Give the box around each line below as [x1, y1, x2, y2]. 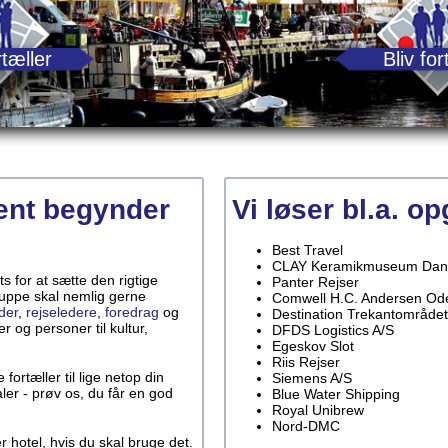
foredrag [105, 304, 159, 320]
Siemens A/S [272, 370, 352, 386]
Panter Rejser [272, 274, 359, 290]
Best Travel [272, 242, 343, 258]
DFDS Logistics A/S [272, 322, 394, 338]
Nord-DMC [272, 418, 340, 434]
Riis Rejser [272, 354, 340, 370]
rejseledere [26, 304, 97, 320]
